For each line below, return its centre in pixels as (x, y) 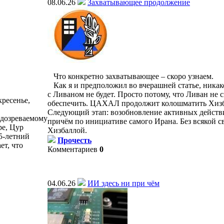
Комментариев (72, 149)
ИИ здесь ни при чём (123, 183)
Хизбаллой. (67, 130)
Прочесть (74, 140)
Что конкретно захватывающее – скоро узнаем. (130, 76)
